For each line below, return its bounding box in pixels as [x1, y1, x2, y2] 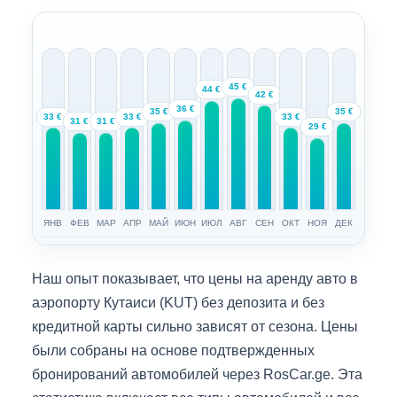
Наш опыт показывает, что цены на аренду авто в [32, 270, 358, 286]
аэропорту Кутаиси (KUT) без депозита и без [32, 294, 324, 310]
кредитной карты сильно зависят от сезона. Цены [32, 318, 358, 334]
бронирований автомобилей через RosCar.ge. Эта [32, 366, 362, 382]
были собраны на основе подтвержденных [32, 342, 315, 358]
